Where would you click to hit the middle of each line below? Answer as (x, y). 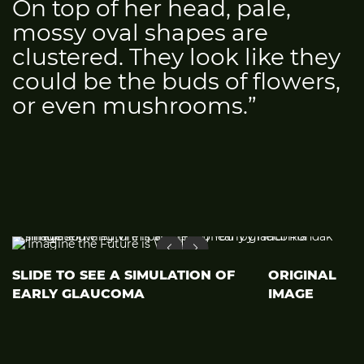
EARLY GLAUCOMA (78, 293)
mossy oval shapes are (140, 32)
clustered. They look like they (176, 56)
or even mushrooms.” (134, 105)
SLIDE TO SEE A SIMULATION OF (123, 275)
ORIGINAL (302, 275)
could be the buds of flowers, (176, 81)
